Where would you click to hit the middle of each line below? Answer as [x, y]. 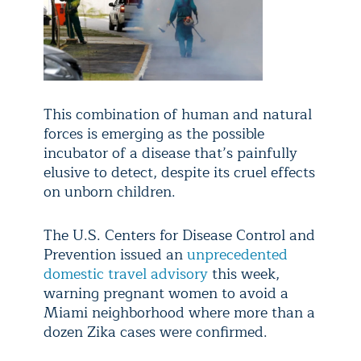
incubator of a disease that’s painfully [170, 154]
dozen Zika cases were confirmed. [156, 332]
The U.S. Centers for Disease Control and [179, 236]
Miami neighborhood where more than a [179, 313]
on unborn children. [110, 192]
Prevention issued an [115, 255]
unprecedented [237, 255]
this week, [244, 274]
